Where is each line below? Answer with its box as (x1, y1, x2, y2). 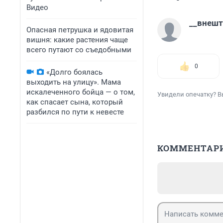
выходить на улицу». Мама (26, 78, 121, 87)
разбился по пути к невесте (26, 108, 124, 116)
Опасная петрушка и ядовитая (26, 25, 133, 34)
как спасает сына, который (26, 98, 123, 107)
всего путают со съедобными (26, 45, 131, 54)
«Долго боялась (46, 68, 103, 77)
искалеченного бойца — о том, (26, 88, 135, 97)
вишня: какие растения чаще (26, 35, 128, 44)
